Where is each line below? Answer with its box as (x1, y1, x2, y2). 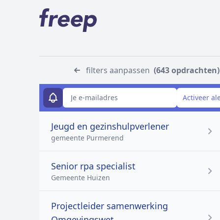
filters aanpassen (86, 65, 150, 76)
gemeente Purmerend (51, 133, 124, 142)
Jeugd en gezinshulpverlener (51, 120, 169, 132)
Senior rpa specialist (51, 160, 136, 172)
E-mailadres (43, 87, 82, 97)
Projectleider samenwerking (51, 200, 168, 212)
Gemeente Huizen (51, 173, 110, 182)
